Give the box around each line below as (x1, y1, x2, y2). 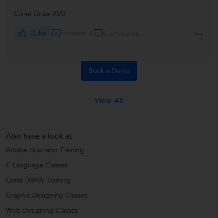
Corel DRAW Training (6, 176, 71, 185)
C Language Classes (6, 161, 68, 170)
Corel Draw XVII (14, 9, 65, 19)
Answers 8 (61, 28, 93, 38)
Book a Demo (88, 66, 130, 76)
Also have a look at (6, 131, 72, 142)
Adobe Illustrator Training (6, 145, 84, 155)
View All (94, 96, 124, 106)
